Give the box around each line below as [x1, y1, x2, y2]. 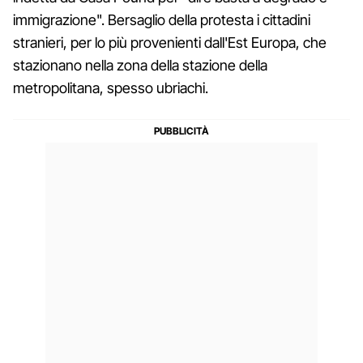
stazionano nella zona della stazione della [13, 56, 267, 74]
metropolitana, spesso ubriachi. [13, 79, 208, 96]
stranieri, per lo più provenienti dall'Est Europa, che [13, 33, 327, 51]
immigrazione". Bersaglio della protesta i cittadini [13, 11, 310, 28]
